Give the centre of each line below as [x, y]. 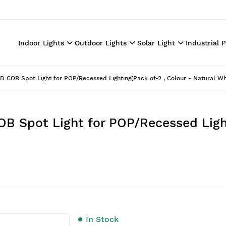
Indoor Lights [41, 43]
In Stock [102, 219]
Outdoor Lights [101, 43]
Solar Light [156, 43]
